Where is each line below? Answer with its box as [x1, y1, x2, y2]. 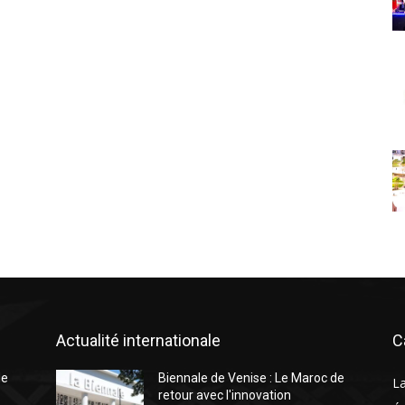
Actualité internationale [56, 331, 221, 350]
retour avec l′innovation [158, 388, 292, 402]
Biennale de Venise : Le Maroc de [158, 371, 345, 385]
